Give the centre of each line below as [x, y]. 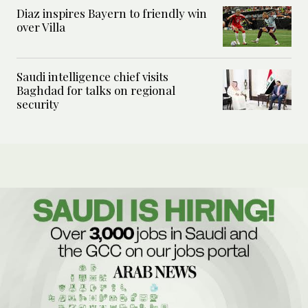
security [38, 104]
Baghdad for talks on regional [96, 90]
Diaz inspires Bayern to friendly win [112, 13]
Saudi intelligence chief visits [92, 77]
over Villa [41, 27]
